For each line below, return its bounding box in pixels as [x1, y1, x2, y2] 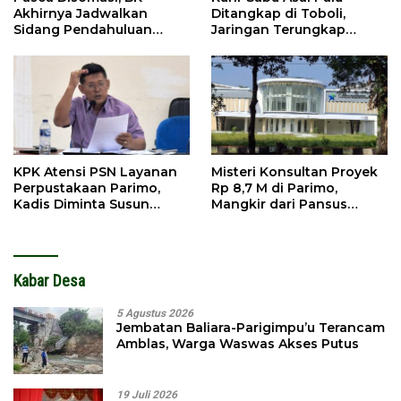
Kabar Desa [13, 270, 85, 290]
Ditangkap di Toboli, [211, 4, 346, 21]
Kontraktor [211, 227, 284, 244]
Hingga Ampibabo [211, 37, 332, 54]
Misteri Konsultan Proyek [211, 163, 378, 180]
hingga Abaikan [211, 211, 317, 228]
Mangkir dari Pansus [211, 195, 347, 212]
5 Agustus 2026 [116, 306, 193, 320]
